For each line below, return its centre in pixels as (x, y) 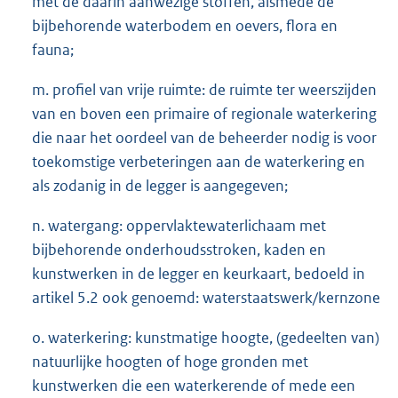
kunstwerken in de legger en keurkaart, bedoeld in (199, 273)
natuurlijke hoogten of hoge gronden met (170, 361)
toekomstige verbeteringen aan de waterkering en (199, 161)
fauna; (53, 49)
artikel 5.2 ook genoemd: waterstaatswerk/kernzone (206, 297)
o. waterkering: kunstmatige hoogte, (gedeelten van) (206, 337)
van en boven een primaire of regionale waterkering (204, 113)
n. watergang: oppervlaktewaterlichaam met (179, 225)
